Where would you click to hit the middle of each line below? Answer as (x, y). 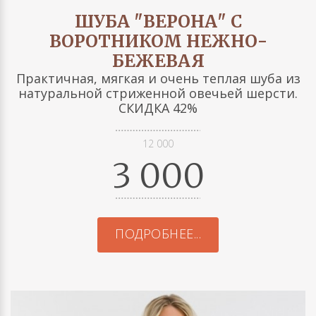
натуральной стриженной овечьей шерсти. (158, 93)
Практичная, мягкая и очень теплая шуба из (158, 78)
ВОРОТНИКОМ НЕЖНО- (158, 41)
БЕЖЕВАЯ (158, 61)
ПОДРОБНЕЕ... (158, 234)
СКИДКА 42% (158, 108)
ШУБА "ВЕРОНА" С (158, 21)
